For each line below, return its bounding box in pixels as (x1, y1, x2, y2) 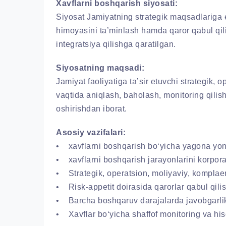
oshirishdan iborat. (56, 104, 127, 113)
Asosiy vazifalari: (56, 128, 126, 137)
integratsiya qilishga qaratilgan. (56, 39, 176, 48)
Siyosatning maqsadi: (56, 63, 144, 72)
